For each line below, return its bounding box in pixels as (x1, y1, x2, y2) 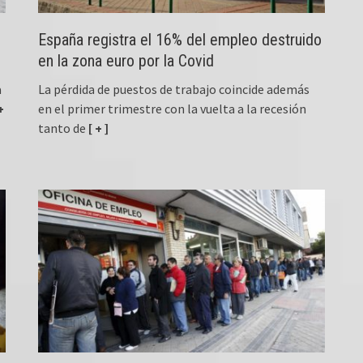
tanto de (38, 120, 87, 137)
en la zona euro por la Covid (38, 51, 215, 71)
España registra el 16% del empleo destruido (38, 30, 322, 50)
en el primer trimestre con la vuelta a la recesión (38, 100, 307, 117)
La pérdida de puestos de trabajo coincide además (38, 81, 310, 98)
